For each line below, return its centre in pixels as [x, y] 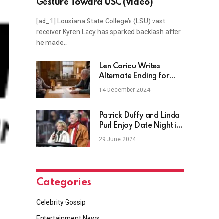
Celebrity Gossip [61, 203]
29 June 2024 [117, 140]
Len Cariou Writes [129, 67]
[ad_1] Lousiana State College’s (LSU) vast [100, 21]
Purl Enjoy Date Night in [140, 126]
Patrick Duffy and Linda [139, 116]
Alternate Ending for [134, 77]
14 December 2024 [124, 90]
